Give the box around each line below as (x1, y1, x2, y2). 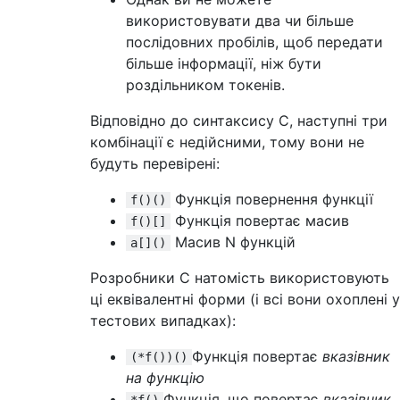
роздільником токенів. (126, 76, 285, 94)
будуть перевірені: (90, 154, 220, 172)
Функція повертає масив (171, 212, 349, 229)
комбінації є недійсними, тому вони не (90, 133, 364, 151)
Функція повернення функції (171, 190, 373, 208)
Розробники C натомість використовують (90, 269, 389, 287)
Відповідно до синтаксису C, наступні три (90, 112, 387, 129)
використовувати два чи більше (126, 12, 354, 29)
